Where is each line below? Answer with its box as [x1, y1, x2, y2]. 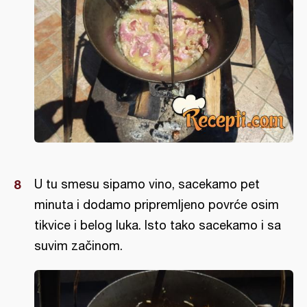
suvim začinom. [34, 238, 123, 253]
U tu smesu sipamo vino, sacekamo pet [34, 176, 260, 191]
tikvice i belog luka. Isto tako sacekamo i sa [34, 217, 281, 232]
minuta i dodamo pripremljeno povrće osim [34, 197, 279, 212]
